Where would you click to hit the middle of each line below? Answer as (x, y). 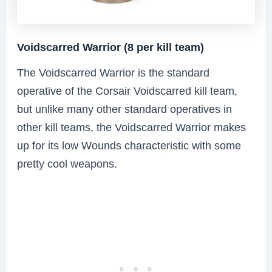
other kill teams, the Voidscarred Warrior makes (132, 127)
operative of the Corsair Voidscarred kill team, (127, 90)
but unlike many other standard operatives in (125, 109)
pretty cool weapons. (67, 163)
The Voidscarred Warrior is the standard (114, 72)
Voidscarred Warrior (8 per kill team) (111, 47)
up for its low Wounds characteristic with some (129, 145)
